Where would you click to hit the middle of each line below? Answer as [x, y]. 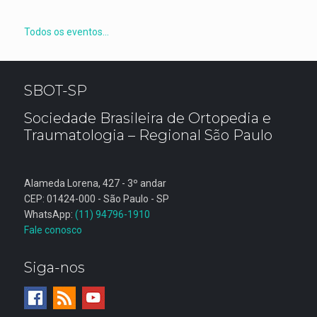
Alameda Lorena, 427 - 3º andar [95, 184]
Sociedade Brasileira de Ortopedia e [147, 119]
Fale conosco [53, 230]
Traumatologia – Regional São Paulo [148, 136]
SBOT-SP [55, 91]
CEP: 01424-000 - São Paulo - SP [96, 199]
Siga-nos [54, 268]
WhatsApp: [49, 215]
